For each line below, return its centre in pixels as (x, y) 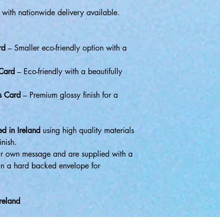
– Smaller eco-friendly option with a (66, 48)
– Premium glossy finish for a (69, 95)
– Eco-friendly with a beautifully (69, 71)
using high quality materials (87, 130)
